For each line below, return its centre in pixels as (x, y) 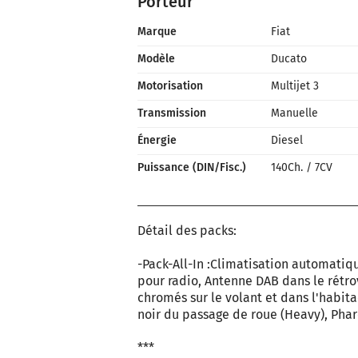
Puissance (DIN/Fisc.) (192, 167)
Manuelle (294, 113)
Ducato (288, 59)
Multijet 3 (294, 86)
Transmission (172, 113)
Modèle (156, 59)
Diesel (286, 140)
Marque (157, 32)
